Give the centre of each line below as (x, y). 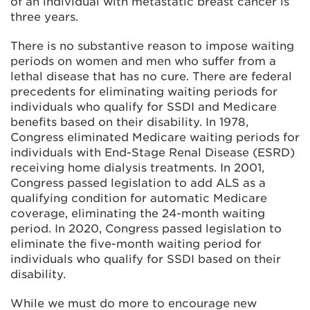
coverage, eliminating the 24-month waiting (138, 213)
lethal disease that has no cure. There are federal (151, 76)
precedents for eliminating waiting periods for (144, 92)
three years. (44, 17)
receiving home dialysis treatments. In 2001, (137, 168)
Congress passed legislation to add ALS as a (138, 183)
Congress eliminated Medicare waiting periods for (155, 137)
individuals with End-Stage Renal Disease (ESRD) (153, 153)
